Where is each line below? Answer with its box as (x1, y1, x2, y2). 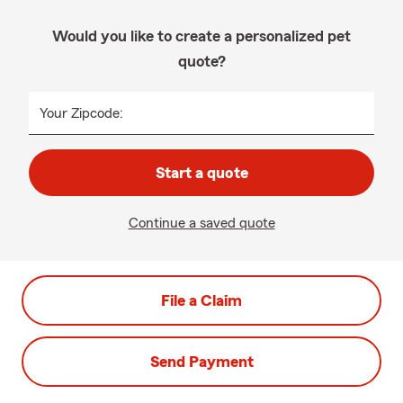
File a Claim (161, 292, 242, 309)
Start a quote (155, 165, 248, 181)
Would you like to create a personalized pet (52, 28, 351, 44)
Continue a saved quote (128, 216, 275, 230)
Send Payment (149, 354, 254, 370)
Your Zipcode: (40, 106, 123, 121)
